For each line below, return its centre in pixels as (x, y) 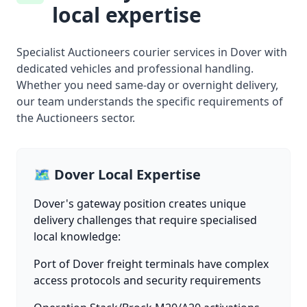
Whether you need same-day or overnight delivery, (147, 85)
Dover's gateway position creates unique (140, 204)
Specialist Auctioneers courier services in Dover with (152, 52)
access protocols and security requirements (147, 280)
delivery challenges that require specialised (145, 220)
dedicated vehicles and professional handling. (135, 69)
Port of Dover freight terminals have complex (151, 264)
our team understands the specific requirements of (150, 101)
